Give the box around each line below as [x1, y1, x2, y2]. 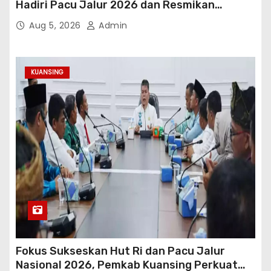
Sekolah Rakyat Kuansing [16, 12, 151, 26]
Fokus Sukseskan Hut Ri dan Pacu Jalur [16, 244, 225, 258]
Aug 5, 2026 [29, 19, 83, 32]
